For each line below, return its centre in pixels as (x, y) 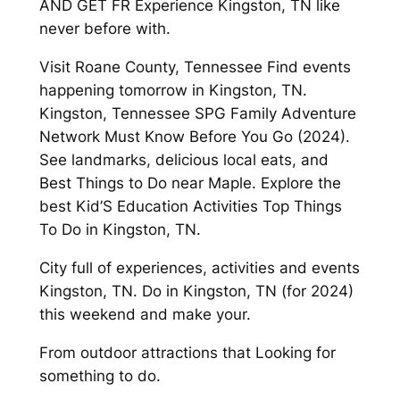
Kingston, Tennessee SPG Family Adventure (197, 113)
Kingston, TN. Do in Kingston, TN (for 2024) (196, 291)
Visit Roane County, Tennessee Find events (195, 67)
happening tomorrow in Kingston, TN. (173, 90)
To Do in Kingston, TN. (120, 229)
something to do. (100, 375)
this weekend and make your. (145, 314)
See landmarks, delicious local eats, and (183, 159)
